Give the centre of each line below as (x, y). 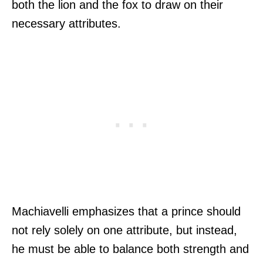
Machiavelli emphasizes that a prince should (126, 211)
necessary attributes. (66, 23)
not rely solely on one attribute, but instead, (124, 230)
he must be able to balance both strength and (130, 249)
